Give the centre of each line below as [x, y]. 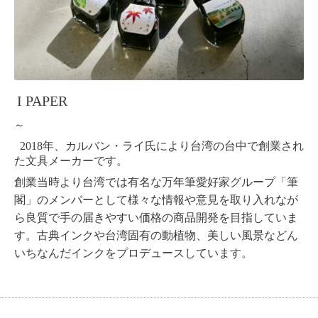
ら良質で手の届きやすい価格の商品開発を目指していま [156, 217]
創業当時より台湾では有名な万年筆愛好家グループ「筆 [156, 182]
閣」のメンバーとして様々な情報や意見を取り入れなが [156, 199]
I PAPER [42, 101]
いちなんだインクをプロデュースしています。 [133, 253]
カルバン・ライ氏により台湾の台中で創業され [185, 146]
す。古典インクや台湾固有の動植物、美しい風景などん [156, 235]
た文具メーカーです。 [71, 160]
